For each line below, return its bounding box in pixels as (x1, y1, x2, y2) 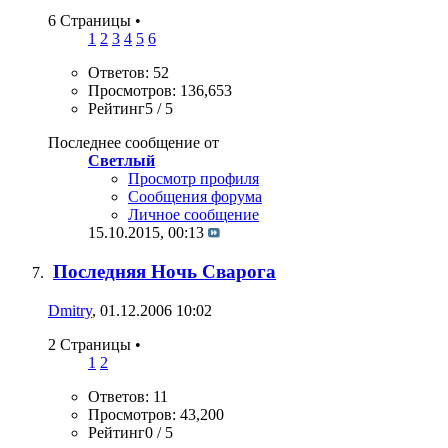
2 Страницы (48, 335, 135, 353)
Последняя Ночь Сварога (53, 261, 276, 283)
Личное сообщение (128, 206, 259, 224)
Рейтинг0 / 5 (88, 423, 173, 441)
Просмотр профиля (128, 170, 259, 188)
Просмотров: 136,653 (88, 82, 232, 100)
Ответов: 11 (88, 387, 168, 405)
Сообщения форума (128, 188, 262, 206)
